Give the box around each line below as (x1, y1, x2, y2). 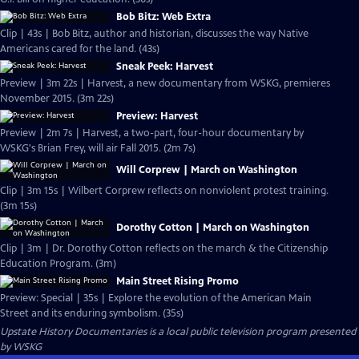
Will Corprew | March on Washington (116, 163, 297, 176)
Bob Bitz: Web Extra (116, 10, 211, 23)
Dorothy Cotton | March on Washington (116, 221, 309, 234)
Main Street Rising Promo (116, 275, 239, 288)
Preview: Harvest (116, 110, 198, 123)
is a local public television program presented (147, 325, 356, 338)
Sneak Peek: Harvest (116, 60, 213, 73)
